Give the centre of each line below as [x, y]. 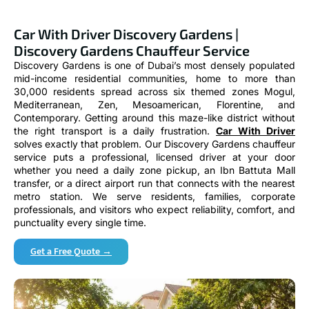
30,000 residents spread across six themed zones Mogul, [154, 91]
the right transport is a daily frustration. [115, 130]
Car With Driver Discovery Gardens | [126, 33]
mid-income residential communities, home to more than [154, 78]
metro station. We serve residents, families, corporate [154, 196]
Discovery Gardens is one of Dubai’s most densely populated [154, 65]
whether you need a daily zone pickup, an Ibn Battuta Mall [154, 170]
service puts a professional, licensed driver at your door [154, 157]
